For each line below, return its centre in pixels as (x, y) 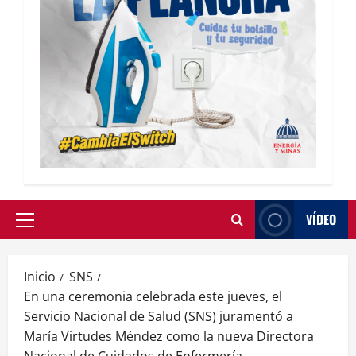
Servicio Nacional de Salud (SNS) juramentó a (159, 316)
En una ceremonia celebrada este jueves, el (153, 296)
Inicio (40, 277)
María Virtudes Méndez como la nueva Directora (169, 336)
